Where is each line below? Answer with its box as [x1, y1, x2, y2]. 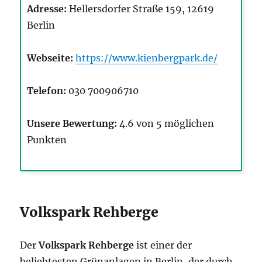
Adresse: [27, 3, 67, 15]
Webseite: [27, 52, 74, 64]
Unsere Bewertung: [27, 118, 118, 130]
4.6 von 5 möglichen [117, 118, 215, 130]
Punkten [27, 134, 67, 146]
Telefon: [27, 85, 67, 97]
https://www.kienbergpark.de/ [75, 52, 218, 64]
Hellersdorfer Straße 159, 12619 [67, 3, 215, 15]
